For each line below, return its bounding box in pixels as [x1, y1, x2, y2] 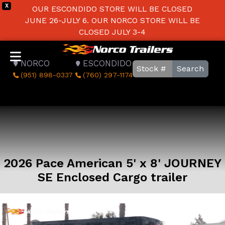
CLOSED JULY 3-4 [79, 27, 146, 37]
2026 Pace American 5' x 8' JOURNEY [4, 156, 221, 170]
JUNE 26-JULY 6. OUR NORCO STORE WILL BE [25, 16, 200, 25]
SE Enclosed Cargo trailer [38, 170, 187, 184]
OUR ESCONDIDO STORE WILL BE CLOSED [32, 4, 193, 14]
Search [177, 64, 204, 74]
